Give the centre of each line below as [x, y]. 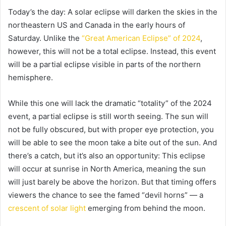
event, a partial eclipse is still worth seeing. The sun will [108, 116]
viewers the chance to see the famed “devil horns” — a [106, 195]
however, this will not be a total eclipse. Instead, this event [112, 51]
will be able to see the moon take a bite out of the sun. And [112, 142]
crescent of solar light [47, 208]
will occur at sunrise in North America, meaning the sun [107, 168]
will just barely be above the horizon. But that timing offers [112, 182]
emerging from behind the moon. [146, 208]
